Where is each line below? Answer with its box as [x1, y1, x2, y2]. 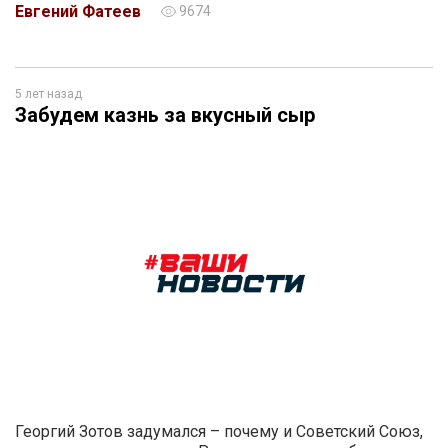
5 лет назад [15, 86, 82, 101]
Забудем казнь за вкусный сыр [15, 102, 315, 127]
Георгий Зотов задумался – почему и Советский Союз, [15, 421, 423, 441]
